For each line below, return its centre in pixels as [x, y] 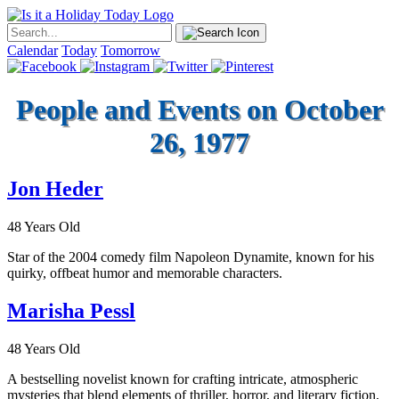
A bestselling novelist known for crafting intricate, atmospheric [183, 379]
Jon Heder [55, 189]
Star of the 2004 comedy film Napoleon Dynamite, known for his [191, 257]
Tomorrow [130, 50]
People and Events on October [199, 110]
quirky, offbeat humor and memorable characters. [145, 273]
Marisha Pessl [71, 311]
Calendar [33, 50]
